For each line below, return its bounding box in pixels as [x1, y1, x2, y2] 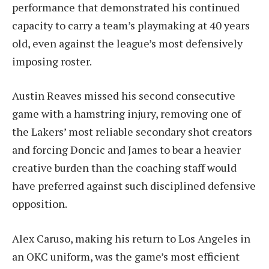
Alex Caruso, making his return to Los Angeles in [12, 231, 250, 246]
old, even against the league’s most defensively [12, 35, 243, 50]
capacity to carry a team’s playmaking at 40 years [12, 17, 250, 32]
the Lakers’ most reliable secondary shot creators [12, 124, 252, 139]
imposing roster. [12, 53, 92, 68]
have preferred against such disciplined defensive [12, 178, 256, 193]
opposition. [12, 196, 67, 211]
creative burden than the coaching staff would [12, 160, 237, 175]
